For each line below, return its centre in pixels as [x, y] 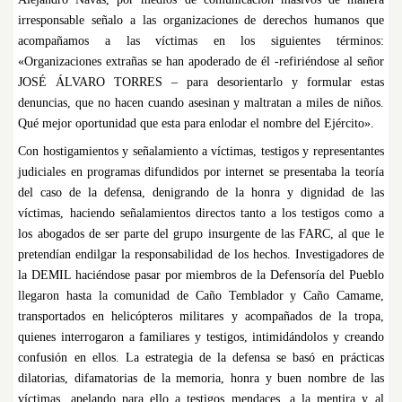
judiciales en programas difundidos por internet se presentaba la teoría [201, 172]
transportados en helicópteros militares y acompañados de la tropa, [201, 317]
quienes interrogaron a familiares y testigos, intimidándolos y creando [201, 337]
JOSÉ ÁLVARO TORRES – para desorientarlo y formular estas [201, 83]
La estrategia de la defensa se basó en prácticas [254, 358]
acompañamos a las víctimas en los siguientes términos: [201, 41]
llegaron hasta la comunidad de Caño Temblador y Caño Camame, [201, 296]
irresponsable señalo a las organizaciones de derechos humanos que [201, 21]
